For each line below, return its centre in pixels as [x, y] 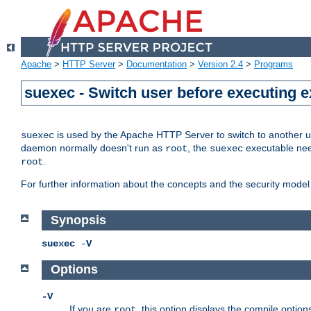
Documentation [157, 65]
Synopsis [78, 220]
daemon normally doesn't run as [93, 148]
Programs [274, 65]
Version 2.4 [220, 65]
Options [74, 270]
